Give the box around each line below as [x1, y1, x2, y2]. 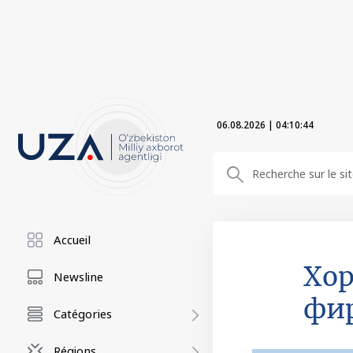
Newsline [54, 269, 103, 284]
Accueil [54, 232, 91, 247]
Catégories [54, 306, 112, 321]
